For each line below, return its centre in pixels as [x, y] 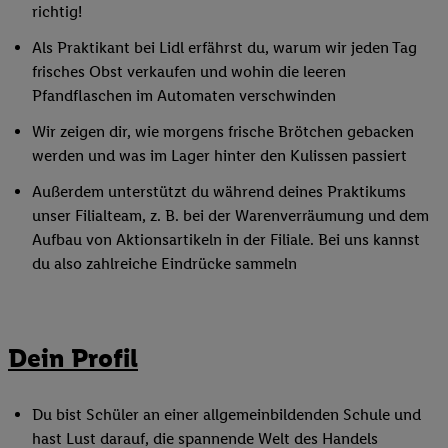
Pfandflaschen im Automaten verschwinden [184, 96]
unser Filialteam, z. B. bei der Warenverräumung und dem [230, 216]
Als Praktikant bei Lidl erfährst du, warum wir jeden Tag [224, 48]
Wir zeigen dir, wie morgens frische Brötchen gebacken [223, 132]
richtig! [57, 12]
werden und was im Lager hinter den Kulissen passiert [219, 156]
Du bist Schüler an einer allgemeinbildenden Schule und [226, 415]
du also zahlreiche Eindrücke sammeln [164, 264]
